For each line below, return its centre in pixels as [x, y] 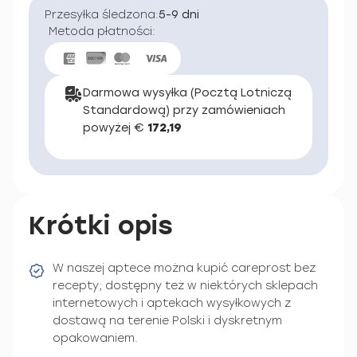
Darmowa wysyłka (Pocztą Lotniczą [187, 92]
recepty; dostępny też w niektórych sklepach [185, 285]
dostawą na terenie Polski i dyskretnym [167, 320]
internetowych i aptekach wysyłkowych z [172, 303]
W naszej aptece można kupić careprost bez [184, 268]
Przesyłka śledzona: [102, 15]
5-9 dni [179, 15]
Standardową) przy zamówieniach [184, 110]
